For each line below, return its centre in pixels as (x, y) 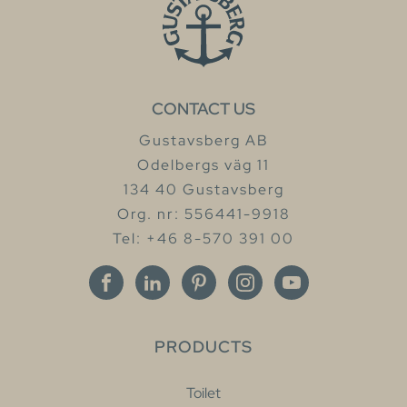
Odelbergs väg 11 (203, 164)
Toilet (203, 392)
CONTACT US (203, 108)
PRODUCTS (203, 346)
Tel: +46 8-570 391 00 (203, 238)
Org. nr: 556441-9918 (203, 213)
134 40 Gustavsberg (203, 189)
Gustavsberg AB (203, 140)
